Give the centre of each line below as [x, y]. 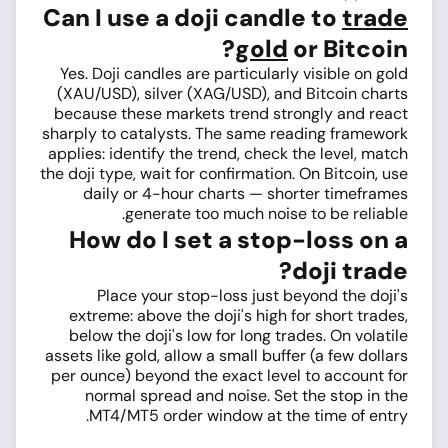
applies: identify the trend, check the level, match [228, 154]
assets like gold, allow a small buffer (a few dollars [226, 356]
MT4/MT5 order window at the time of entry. [248, 416]
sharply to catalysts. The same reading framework [225, 134]
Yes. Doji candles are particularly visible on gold [234, 74]
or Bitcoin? [348, 49]
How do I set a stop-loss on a [238, 240]
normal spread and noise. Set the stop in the [246, 396]
